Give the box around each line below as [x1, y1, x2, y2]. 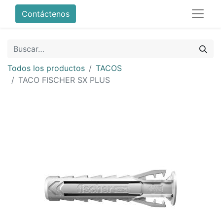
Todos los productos [7, 63, 85, 73]
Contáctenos [22, 9, 70, 19]
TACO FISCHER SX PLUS [18, 75, 110, 85]
